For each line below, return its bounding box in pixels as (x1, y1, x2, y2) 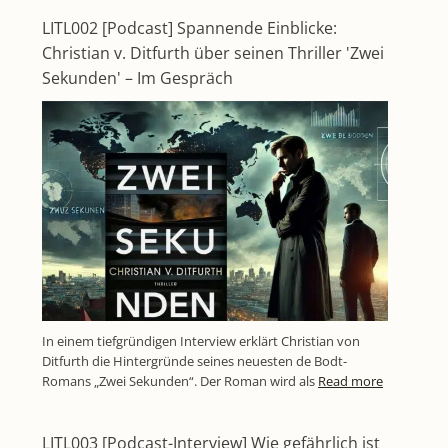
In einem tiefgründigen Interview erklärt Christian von (42, 331, 360, 350)
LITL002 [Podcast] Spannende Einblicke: (42, 16, 337, 39)
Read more (318, 371, 383, 390)
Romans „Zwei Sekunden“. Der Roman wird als (42, 371, 318, 390)
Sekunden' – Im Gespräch (42, 66, 233, 89)
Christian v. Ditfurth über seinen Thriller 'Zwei (42, 41, 384, 64)
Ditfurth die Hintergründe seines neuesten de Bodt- (42, 351, 347, 370)
